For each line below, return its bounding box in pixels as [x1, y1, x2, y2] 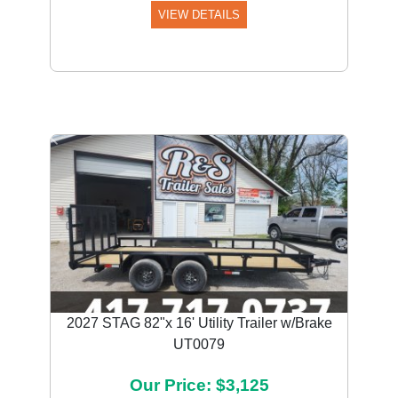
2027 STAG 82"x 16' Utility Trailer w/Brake [66, 315, 332, 330]
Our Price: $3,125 [129, 376, 269, 394]
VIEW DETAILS [158, 8, 240, 21]
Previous [50, 135, 107, 151]
